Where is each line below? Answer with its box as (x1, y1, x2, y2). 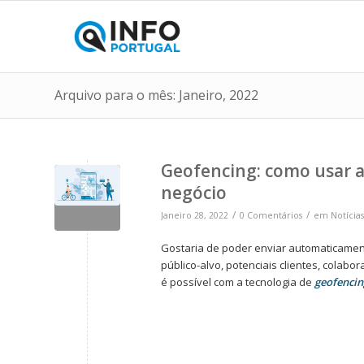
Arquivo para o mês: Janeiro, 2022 (54, 86, 258, 104)
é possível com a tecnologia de (161, 275, 314, 290)
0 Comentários (240, 210, 302, 221)
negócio (161, 181, 227, 204)
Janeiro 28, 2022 (161, 210, 228, 221)
